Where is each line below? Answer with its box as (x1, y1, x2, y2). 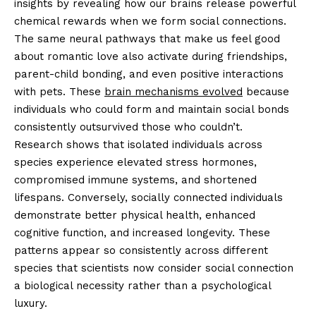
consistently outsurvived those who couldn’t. (14, 120, 243, 133)
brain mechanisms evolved (104, 85, 243, 98)
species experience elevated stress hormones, (14, 155, 257, 169)
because (243, 85, 289, 98)
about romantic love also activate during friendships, (14, 49, 287, 63)
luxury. (14, 296, 47, 310)
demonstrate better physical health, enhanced (14, 208, 255, 221)
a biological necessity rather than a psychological (14, 279, 271, 292)
